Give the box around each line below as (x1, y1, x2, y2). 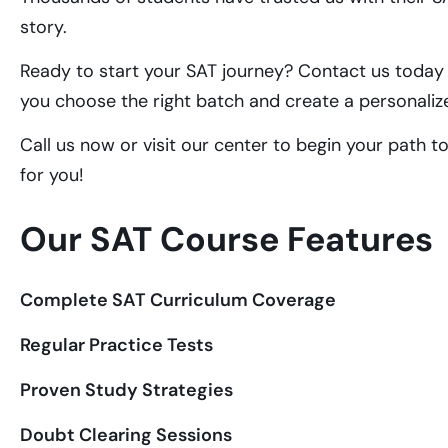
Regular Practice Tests (20, 332, 213, 357)
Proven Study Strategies (20, 377, 233, 402)
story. (20, 14, 67, 39)
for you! (20, 163, 84, 188)
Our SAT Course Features (20, 216, 433, 262)
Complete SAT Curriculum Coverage (20, 287, 336, 312)
